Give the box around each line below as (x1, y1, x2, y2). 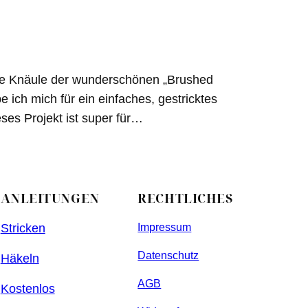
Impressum (137, 221, 192, 234)
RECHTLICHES (137, 190, 234, 207)
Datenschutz (137, 250, 199, 262)
